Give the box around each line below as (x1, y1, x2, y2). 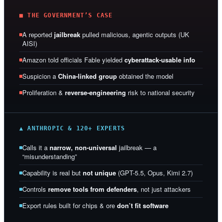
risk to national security (126, 87, 195, 97)
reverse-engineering (65, 87, 126, 97)
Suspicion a (22, 71, 58, 81)
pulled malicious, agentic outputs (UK (80, 29, 189, 39)
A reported (22, 29, 54, 39)
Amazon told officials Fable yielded (22, 55, 124, 64)
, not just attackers (137, 184, 191, 194)
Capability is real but (22, 167, 83, 177)
